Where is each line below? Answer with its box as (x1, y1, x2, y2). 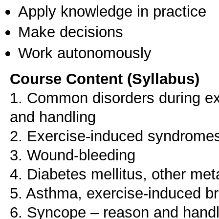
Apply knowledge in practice (18, 2, 206, 20)
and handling (10, 108, 96, 126)
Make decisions (18, 23, 123, 41)
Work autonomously (18, 44, 152, 62)
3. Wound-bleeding (10, 146, 135, 164)
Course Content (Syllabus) (10, 70, 199, 88)
